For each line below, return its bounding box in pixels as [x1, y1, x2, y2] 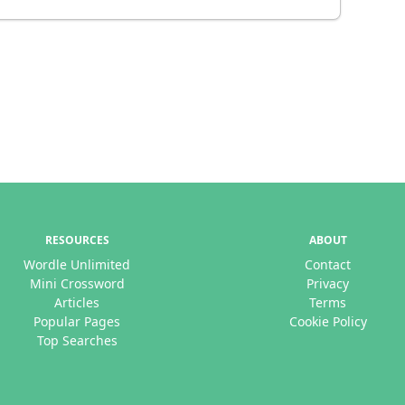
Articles [54, 294, 100, 311]
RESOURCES [44, 232, 109, 248]
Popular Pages [33, 313, 121, 330]
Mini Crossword [29, 275, 125, 292]
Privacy [306, 275, 350, 292]
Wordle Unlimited [24, 256, 131, 273]
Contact [305, 256, 352, 273]
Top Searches [36, 332, 118, 349]
